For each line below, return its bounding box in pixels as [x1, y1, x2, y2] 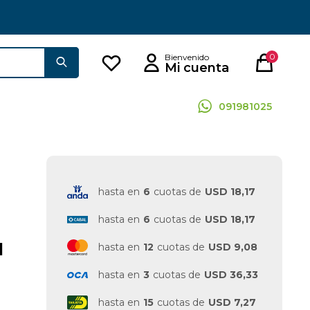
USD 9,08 [208, 241, 257, 253]
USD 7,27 [208, 296, 256, 309]
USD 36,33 [203, 268, 258, 281]
